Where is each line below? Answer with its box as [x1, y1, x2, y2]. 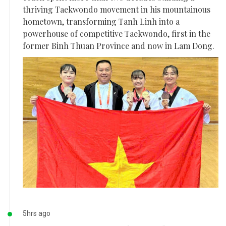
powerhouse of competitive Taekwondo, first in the [23, 28, 210, 39]
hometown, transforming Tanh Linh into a [23, 16, 180, 27]
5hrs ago [23, 209, 50, 218]
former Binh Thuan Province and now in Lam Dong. [23, 40, 214, 51]
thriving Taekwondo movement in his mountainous [23, 4, 210, 15]
